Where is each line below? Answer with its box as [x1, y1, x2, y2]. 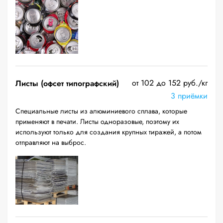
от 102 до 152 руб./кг [132, 77, 208, 89]
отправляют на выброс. [15, 137, 86, 147]
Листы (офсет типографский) [15, 78, 119, 89]
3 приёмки [171, 90, 208, 102]
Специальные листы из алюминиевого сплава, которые [15, 106, 187, 116]
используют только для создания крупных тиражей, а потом [15, 127, 202, 137]
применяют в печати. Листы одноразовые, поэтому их [15, 116, 179, 126]
